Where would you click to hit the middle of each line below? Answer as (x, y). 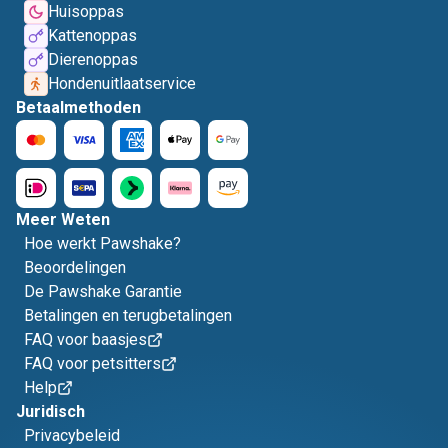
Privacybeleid (72, 435)
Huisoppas (86, 11)
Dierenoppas (93, 59)
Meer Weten (63, 219)
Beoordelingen (75, 267)
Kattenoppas (92, 35)
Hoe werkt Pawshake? (102, 243)
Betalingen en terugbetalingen (128, 315)
